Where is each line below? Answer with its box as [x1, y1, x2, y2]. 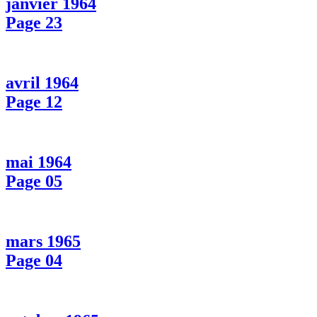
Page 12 [6, 93, 62, 112]
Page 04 [6, 250, 62, 270]
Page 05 [6, 172, 62, 191]
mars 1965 [6, 231, 81, 250]
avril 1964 [6, 74, 79, 93]
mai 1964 [6, 153, 71, 172]
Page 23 [6, 13, 62, 33]
